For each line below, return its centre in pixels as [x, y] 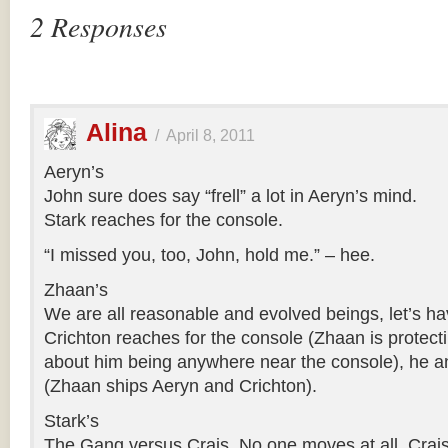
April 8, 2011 [210, 135]
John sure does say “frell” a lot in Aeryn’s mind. [230, 196]
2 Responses [98, 26]
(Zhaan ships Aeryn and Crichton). [180, 386]
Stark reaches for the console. [163, 220]
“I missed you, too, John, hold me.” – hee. [209, 255]
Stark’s [71, 421]
